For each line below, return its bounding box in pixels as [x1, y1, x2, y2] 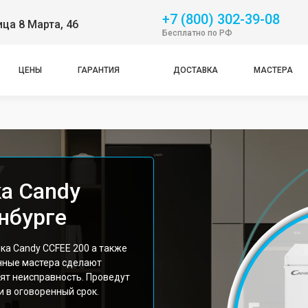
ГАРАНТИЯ [78, 65, 120, 75]
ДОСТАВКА [173, 65, 218, 75]
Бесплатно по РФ [162, 27, 232, 38]
